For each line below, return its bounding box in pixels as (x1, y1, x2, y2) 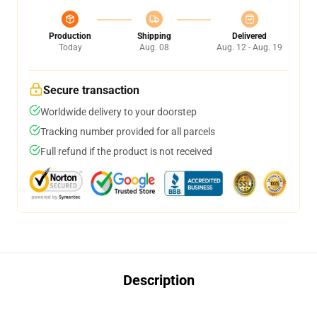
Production (49, 31, 91, 41)
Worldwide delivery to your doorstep (40, 106, 197, 117)
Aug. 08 (139, 42, 169, 52)
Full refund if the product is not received (40, 146, 212, 157)
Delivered (232, 31, 267, 41)
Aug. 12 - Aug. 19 (217, 42, 282, 52)
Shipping (137, 31, 171, 41)
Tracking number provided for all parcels (40, 126, 215, 137)
